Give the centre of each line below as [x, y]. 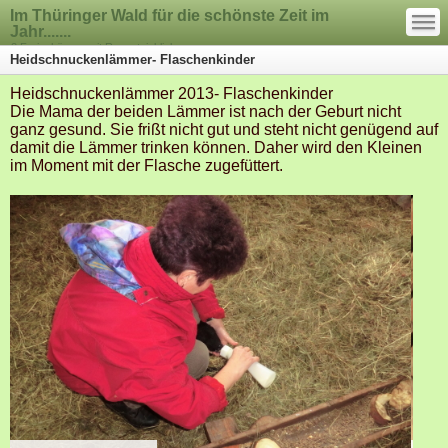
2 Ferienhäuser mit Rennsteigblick [93, 47]
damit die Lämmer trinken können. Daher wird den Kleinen [216, 147]
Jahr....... [40, 31]
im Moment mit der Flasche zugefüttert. [146, 165]
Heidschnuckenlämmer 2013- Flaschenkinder [171, 93]
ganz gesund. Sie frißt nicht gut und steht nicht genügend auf [224, 129]
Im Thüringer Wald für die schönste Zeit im [169, 15]
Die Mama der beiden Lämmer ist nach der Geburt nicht [205, 111]
